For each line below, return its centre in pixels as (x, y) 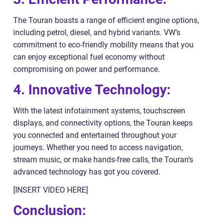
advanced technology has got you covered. (87, 172)
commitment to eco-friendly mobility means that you (103, 44)
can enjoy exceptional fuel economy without (89, 57)
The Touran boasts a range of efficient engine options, (106, 20)
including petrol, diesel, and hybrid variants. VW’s (97, 32)
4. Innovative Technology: (92, 89)
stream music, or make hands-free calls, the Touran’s (103, 159)
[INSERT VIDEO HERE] (51, 190)
